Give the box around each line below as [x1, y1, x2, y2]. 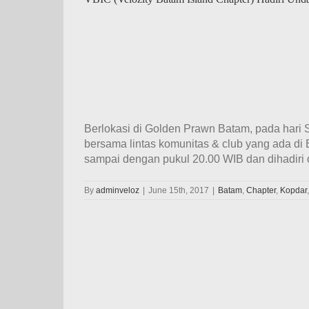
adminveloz [96, 186, 139, 196]
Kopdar [280, 186, 307, 196]
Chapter [246, 186, 276, 196]
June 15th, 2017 [148, 186, 209, 196]
